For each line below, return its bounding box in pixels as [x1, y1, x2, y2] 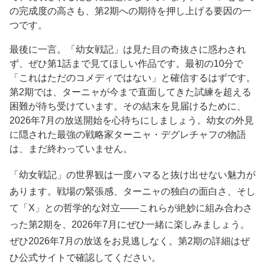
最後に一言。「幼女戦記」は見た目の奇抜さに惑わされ [9, 44, 246, 55]
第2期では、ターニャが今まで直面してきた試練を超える [9, 87, 251, 98]
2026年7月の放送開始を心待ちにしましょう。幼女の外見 [9, 115, 254, 126]
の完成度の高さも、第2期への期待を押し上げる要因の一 [9, 5, 251, 16]
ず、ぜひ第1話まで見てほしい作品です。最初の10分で [9, 59, 243, 69]
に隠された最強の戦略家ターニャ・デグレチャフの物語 [9, 130, 246, 140]
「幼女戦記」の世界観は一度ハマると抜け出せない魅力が [9, 169, 256, 180]
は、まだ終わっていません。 [9, 144, 132, 154]
